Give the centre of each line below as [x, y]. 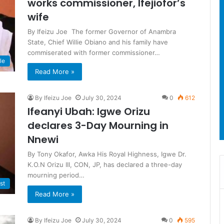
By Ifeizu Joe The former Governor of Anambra [102, 31]
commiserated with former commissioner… [94, 52]
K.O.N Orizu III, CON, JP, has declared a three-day [105, 164]
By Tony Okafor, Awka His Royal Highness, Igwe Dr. [107, 154]
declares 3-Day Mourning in [98, 125]
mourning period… [56, 175]
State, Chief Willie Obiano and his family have [98, 42]
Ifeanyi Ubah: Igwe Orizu [89, 111]
